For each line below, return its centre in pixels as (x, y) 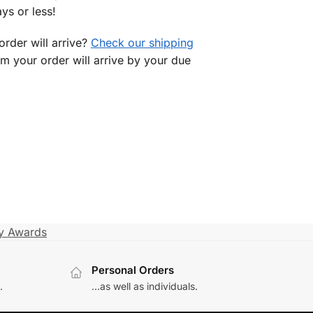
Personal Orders (132, 270)
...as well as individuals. (144, 286)
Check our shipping (142, 42)
